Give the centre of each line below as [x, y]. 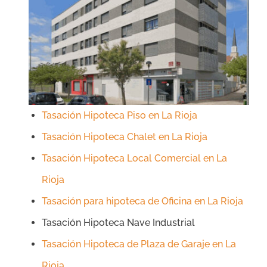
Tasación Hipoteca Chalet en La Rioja [125, 137]
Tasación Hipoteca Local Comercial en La [134, 159]
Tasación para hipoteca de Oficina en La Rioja [142, 201]
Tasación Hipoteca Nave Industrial [118, 223]
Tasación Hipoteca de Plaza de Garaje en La [139, 244]
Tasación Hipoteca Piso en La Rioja [119, 116]
